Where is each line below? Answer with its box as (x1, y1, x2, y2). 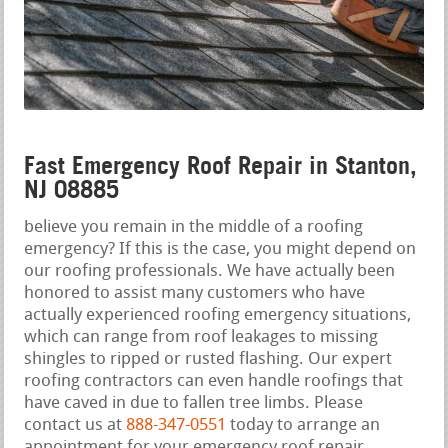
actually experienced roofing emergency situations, (24, 307, 412, 325)
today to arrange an (226, 417, 381, 435)
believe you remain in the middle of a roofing (24, 219, 364, 237)
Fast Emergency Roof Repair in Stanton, (24, 151, 418, 181)
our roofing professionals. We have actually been (24, 263, 396, 281)
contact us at (24, 417, 127, 435)
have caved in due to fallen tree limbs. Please (24, 395, 364, 413)
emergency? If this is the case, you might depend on (24, 241, 417, 259)
